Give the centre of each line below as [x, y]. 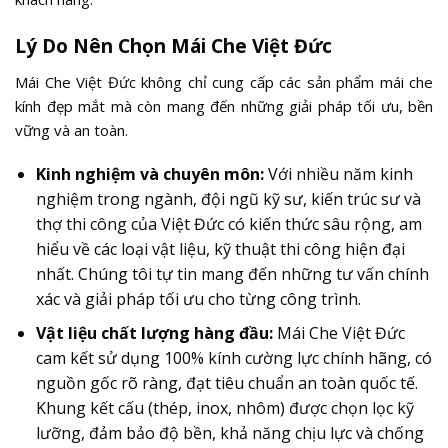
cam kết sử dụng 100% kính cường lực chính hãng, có [233, 358]
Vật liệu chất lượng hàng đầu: [154, 333]
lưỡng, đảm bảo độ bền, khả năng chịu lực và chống [229, 433]
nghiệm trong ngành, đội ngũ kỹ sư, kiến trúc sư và [228, 198]
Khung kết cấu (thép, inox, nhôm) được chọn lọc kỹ [224, 408]
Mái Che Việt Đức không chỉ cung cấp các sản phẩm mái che [224, 82]
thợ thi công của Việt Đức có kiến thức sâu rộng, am [228, 223]
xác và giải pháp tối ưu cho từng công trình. [198, 298]
